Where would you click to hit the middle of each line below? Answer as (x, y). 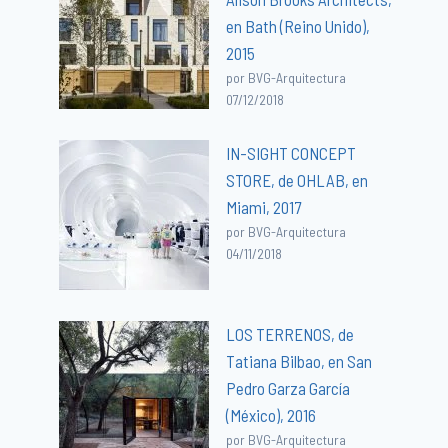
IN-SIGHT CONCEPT (291, 152)
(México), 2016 (271, 414)
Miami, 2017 (264, 206)
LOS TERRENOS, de (290, 333)
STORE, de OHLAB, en (297, 179)
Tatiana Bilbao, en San (299, 360)
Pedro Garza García (288, 387)
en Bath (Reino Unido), (298, 25)
